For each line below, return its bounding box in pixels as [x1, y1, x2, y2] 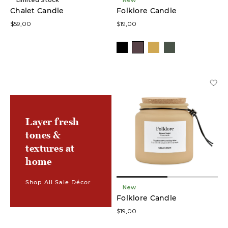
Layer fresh [25, 116, 79, 128]
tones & [25, 129, 61, 141]
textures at [25, 142, 75, 155]
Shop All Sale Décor [25, 179, 91, 186]
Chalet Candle [10, 6, 64, 15]
